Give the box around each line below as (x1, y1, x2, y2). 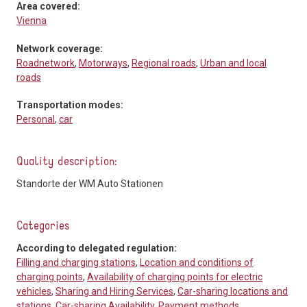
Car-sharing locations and (177, 286, 288, 297)
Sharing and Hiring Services (56, 286, 173, 297)
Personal (16, 114, 55, 125)
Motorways (79, 57, 127, 69)
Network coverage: (16, 42, 105, 54)
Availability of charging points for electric (87, 271, 262, 283)
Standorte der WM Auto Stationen (16, 178, 163, 190)
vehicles (16, 286, 51, 297)
